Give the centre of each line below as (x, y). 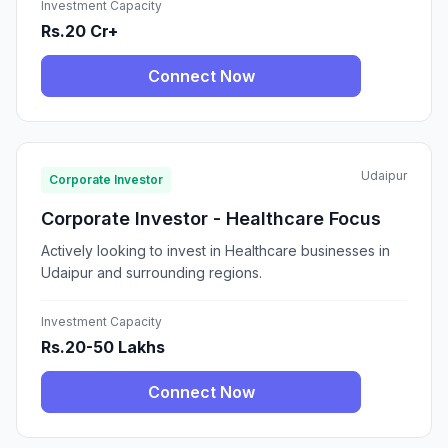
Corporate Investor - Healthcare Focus (211, 219)
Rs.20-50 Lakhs (103, 347)
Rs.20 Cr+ (79, 31)
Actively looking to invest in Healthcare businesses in (215, 251)
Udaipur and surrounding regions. (151, 273)
